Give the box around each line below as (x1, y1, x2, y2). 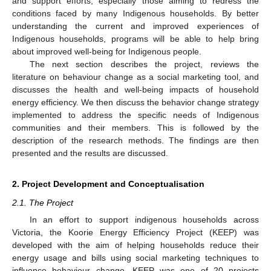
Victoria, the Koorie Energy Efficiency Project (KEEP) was (12, 227, 259, 238)
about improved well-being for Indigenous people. (12, 47, 201, 57)
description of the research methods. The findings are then (12, 135, 259, 146)
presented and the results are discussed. (12, 148, 168, 158)
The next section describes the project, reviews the (29, 59, 259, 70)
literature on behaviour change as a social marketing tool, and (12, 72, 259, 82)
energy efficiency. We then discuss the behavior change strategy (12, 97, 259, 108)
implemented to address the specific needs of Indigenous (12, 110, 259, 120)
